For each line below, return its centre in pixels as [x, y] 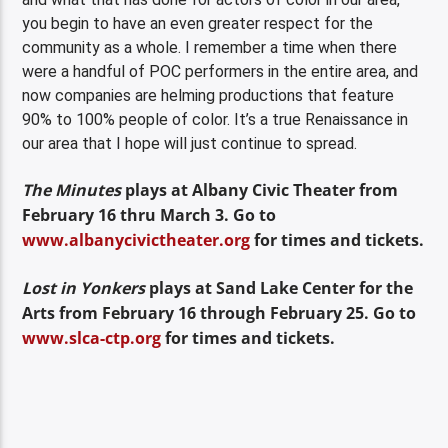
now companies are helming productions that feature [208, 95]
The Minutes [72, 190]
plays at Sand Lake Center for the [279, 287]
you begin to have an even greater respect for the [198, 23]
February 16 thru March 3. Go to [149, 215]
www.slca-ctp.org [92, 337]
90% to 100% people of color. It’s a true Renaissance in [215, 119]
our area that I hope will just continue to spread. [190, 143]
